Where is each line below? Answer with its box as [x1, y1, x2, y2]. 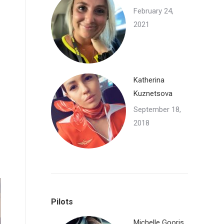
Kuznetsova [133, 89, 172, 98]
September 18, [133, 105, 181, 114]
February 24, [133, 6, 173, 15]
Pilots [51, 197, 73, 206]
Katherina [133, 75, 164, 84]
